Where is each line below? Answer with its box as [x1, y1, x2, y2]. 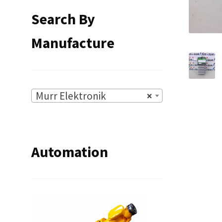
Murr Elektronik [35, 89, 106, 103]
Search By [31, 10, 95, 29]
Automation [31, 142, 108, 161]
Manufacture [31, 34, 114, 53]
